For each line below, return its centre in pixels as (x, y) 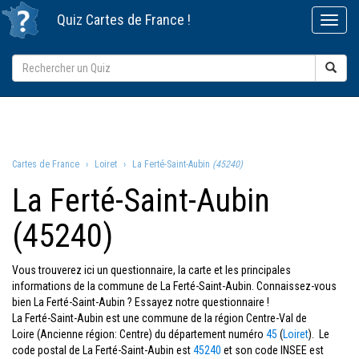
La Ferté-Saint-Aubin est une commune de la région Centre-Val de (159, 318)
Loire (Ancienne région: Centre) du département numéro (139, 334)
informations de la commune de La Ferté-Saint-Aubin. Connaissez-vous (174, 286)
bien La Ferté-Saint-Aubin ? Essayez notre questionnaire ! (141, 302)
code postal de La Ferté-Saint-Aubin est (103, 350)
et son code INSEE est (272, 350)
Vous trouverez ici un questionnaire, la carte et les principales (151, 270)
